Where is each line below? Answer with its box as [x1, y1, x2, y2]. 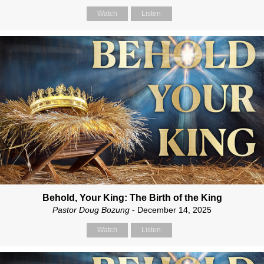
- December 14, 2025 [130, 204, 212, 214]
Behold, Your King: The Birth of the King [42, 192, 222, 203]
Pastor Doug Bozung [52, 204, 130, 214]
